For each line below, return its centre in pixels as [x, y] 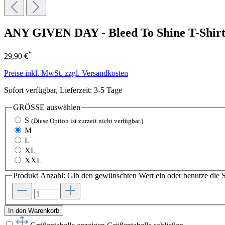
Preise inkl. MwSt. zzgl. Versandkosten [66, 73]
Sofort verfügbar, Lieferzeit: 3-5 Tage [63, 90]
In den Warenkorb [34, 211]
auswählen [63, 107]
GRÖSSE [29, 107]
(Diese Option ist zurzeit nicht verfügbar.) [87, 121]
